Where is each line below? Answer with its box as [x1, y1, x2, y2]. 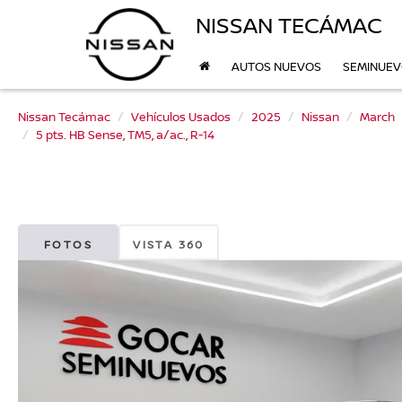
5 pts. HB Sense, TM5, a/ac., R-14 [36, 127, 214, 143]
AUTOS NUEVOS [232, 58, 321, 75]
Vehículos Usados [131, 109, 231, 125]
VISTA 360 [133, 236, 205, 252]
